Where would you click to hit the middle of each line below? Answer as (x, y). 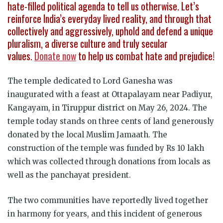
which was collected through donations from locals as (109, 161)
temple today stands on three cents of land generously (111, 121)
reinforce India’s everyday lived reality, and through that (110, 18)
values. (21, 56)
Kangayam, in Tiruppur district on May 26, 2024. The (107, 108)
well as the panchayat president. (70, 175)
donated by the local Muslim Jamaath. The (87, 134)
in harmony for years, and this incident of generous (105, 214)
